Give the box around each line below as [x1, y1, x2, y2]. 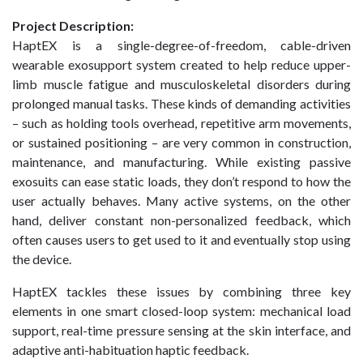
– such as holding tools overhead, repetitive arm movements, [12, 115, 351, 130]
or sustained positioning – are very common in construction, [12, 135, 351, 150]
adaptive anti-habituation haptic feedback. [12, 342, 249, 357]
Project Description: [12, 18, 134, 33]
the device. [12, 251, 71, 267]
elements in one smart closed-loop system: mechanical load [12, 303, 351, 318]
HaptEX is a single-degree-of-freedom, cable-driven [12, 37, 351, 53]
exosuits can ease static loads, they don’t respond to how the [12, 173, 351, 189]
